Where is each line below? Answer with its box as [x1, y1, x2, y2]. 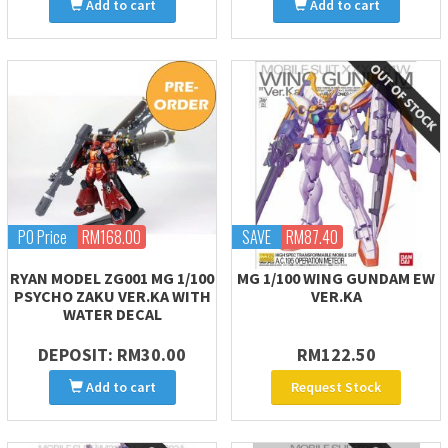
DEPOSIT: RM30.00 [38, 343, 186, 366]
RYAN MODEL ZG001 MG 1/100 [10, 268, 214, 288]
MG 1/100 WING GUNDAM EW [237, 268, 435, 288]
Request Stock [291, 378, 381, 396]
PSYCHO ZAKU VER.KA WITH [13, 286, 211, 306]
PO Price [18, 225, 67, 249]
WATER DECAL [62, 304, 162, 324]
